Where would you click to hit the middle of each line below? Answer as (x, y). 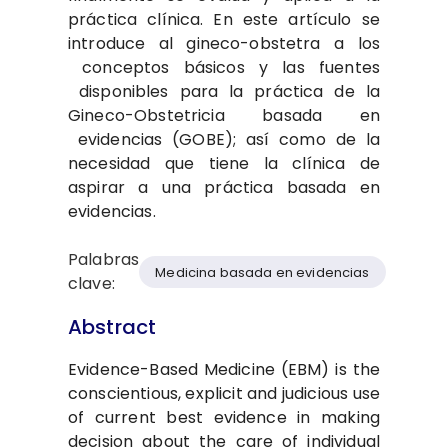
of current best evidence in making (224, 418)
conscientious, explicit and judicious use (224, 394)
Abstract (112, 327)
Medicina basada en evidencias (262, 272)
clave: (91, 284)
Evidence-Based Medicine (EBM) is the (224, 370)
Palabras (104, 260)
